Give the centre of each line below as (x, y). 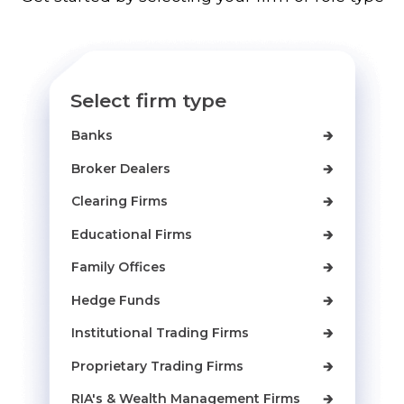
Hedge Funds (115, 300)
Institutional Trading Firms (160, 333)
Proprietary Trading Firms (157, 366)
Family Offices (118, 267)
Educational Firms (131, 234)
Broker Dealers (120, 168)
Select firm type (149, 100)
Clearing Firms (119, 202)
